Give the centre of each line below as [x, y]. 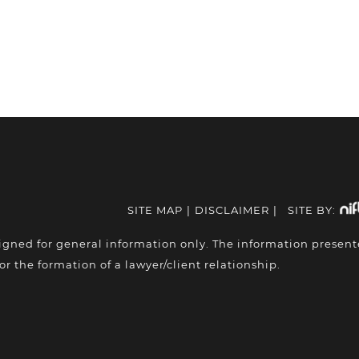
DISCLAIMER [232, 210]
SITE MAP [155, 210]
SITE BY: [311, 210]
